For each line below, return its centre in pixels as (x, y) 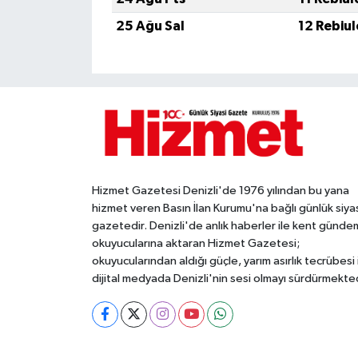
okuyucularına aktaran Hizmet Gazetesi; (195, 243)
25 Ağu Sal (150, 26)
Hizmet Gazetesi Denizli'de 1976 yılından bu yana (220, 190)
